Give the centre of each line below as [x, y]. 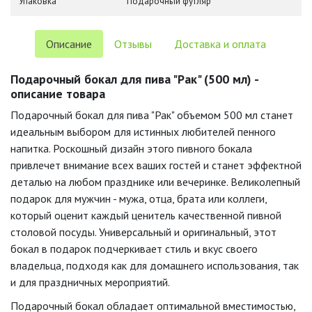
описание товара [58, 94]
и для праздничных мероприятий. [90, 282]
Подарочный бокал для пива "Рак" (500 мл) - [134, 79]
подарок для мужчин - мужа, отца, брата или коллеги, [139, 198]
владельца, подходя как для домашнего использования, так [155, 265]
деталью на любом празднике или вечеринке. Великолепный [155, 182]
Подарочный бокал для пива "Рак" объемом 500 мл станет [152, 115]
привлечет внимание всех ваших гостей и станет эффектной [156, 165]
